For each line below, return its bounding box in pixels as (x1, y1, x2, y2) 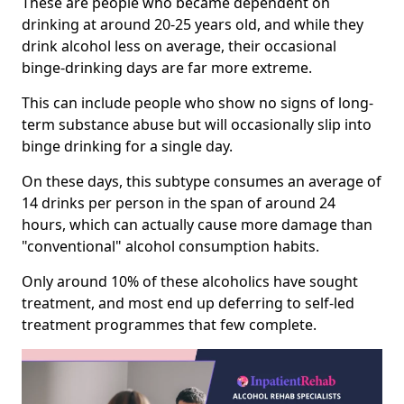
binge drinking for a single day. (22, 135, 233, 156)
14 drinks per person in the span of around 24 (22, 192, 335, 213)
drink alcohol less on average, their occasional (22, 35, 336, 56)
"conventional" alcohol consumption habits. (22, 235, 319, 256)
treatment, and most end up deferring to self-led (22, 292, 354, 313)
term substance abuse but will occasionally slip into (22, 114, 372, 134)
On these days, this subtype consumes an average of (22, 170, 381, 191)
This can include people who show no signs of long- (22, 92, 373, 113)
